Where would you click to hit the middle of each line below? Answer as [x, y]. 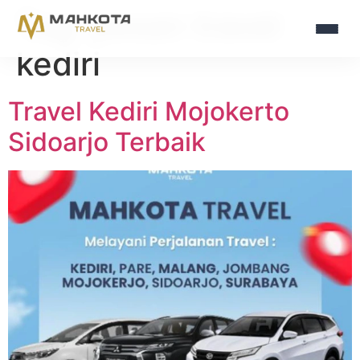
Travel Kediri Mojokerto [149, 111]
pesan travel [186, 25]
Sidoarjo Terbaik [107, 142]
